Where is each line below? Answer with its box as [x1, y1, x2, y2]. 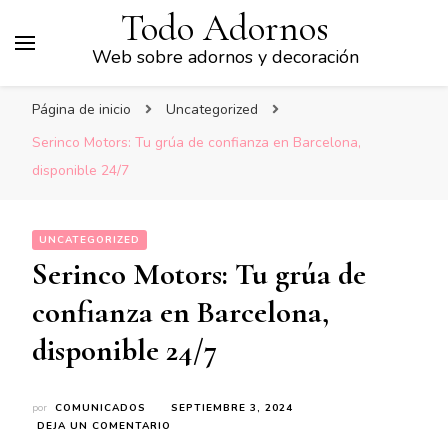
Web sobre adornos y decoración [91, 45, 359, 69]
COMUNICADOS [55, 401, 146, 415]
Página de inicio [32, 100, 131, 119]
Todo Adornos [121, 6, 329, 51]
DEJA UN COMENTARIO [37, 419, 171, 433]
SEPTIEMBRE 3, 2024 [171, 401, 293, 415]
